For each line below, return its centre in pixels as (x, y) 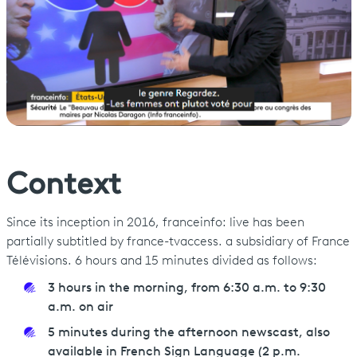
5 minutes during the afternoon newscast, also (188, 333)
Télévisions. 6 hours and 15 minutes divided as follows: (163, 261)
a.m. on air (82, 307)
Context (63, 186)
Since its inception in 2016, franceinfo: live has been (155, 223)
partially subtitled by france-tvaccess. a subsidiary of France (178, 242)
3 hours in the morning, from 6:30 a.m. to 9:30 (186, 288)
